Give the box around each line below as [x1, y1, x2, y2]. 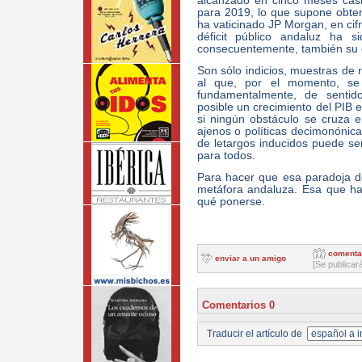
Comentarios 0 [201, 299, 275, 311]
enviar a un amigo [214, 254, 286, 263]
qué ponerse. [196, 196, 265, 208]
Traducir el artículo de [204, 328, 307, 339]
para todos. [196, 149, 255, 162]
